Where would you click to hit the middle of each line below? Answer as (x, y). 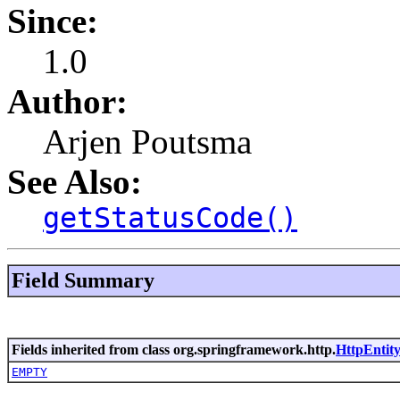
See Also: (75, 181)
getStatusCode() (170, 217)
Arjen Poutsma (147, 141)
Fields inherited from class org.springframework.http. (174, 349)
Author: (67, 101)
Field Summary (83, 280)
